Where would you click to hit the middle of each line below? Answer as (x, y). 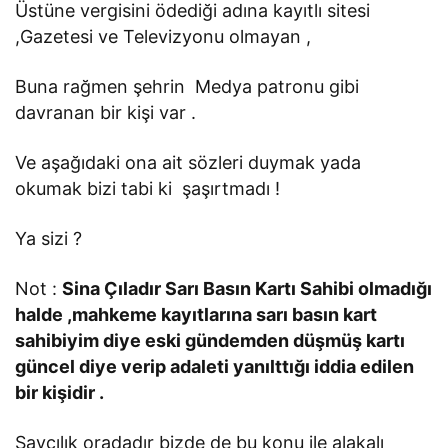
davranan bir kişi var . (106, 112)
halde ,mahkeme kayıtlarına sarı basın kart (196, 314)
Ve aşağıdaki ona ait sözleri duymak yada (188, 162)
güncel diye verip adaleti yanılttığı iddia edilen (215, 366)
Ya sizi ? (49, 238)
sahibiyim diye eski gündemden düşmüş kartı (210, 340)
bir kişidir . (60, 392)
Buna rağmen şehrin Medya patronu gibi (187, 86)
